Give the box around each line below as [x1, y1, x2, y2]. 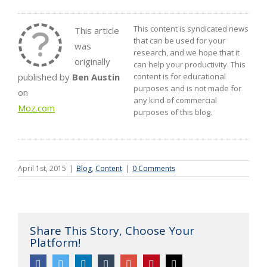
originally [74, 55, 110, 67]
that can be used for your [133, 35, 225, 46]
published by [18, 71, 72, 83]
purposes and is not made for [133, 83, 241, 94]
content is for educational [133, 71, 226, 82]
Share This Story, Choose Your [30, 223, 194, 238]
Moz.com [18, 102, 55, 114]
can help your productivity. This [133, 59, 246, 70]
